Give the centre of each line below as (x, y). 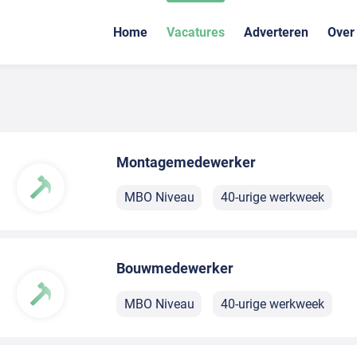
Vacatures (196, 32)
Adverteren (276, 32)
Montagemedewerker (186, 162)
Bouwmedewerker (175, 269)
